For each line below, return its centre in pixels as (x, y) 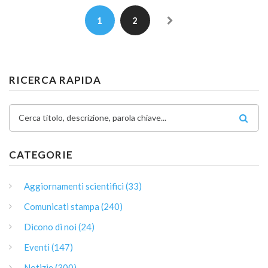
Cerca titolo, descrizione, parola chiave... (92, 118)
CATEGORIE (41, 155)
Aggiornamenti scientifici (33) (83, 186)
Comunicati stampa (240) (73, 207)
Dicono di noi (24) (59, 227)
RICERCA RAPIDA (55, 80)
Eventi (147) (48, 247)
